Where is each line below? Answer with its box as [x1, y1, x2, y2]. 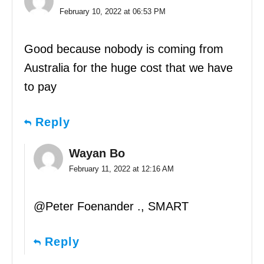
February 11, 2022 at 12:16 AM [69, 164, 174, 174]
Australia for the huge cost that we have [24, 61, 233, 75]
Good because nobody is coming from [24, 42, 223, 56]
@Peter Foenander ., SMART [34, 200, 189, 213]
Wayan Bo [69, 147, 125, 160]
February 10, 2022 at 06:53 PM [60, 7, 166, 16]
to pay [24, 80, 57, 94]
